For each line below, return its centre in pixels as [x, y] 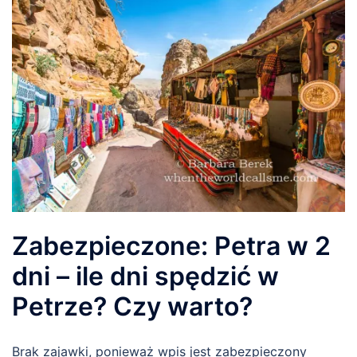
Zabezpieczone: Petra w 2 [171, 245]
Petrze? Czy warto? [132, 306]
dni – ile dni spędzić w [145, 276]
